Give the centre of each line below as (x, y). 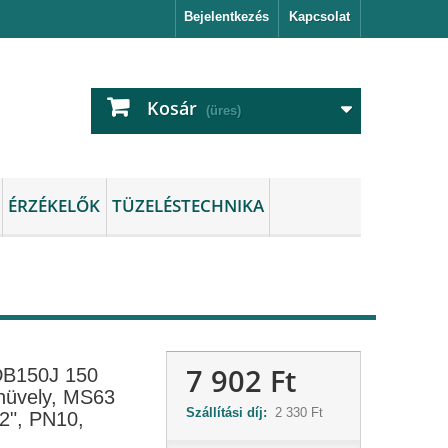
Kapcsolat (319, 16)
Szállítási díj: (230, 412)
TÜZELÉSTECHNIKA (187, 205)
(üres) (223, 110)
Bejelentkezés (226, 16)
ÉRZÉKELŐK (54, 205)
